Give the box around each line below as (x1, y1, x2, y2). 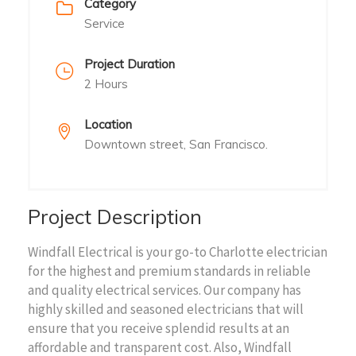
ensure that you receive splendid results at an (28, 319, 289, 337)
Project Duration (84, 56, 175, 72)
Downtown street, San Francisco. (84, 136, 268, 152)
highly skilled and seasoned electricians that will (28, 300, 304, 318)
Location (84, 116, 132, 132)
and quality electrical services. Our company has (28, 281, 301, 299)
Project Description (28, 203, 202, 229)
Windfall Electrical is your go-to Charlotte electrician (28, 242, 327, 261)
